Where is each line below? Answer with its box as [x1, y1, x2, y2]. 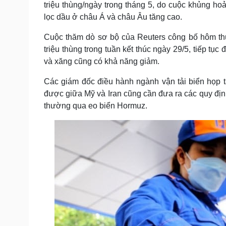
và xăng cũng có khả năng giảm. [44, 57, 159, 66]
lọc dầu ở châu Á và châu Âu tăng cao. [44, 13, 182, 21]
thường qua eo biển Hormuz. [44, 101, 147, 110]
